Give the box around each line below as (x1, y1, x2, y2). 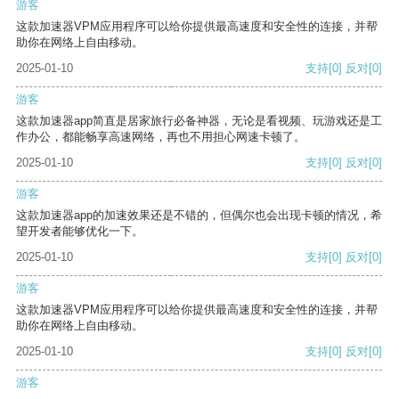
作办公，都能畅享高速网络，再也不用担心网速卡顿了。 (16, 130, 305, 144)
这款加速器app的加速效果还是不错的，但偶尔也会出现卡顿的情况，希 (16, 208, 382, 223)
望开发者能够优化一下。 (16, 224, 143, 239)
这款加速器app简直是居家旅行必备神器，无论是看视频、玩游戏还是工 (16, 114, 382, 128)
